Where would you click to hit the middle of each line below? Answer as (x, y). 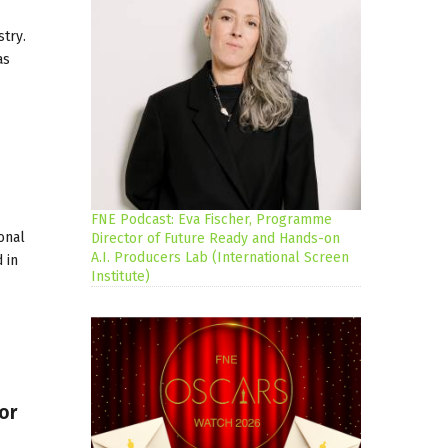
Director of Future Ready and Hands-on (215, 239)
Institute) (120, 277)
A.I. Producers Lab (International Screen (220, 258)
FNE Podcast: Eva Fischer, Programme (211, 220)
